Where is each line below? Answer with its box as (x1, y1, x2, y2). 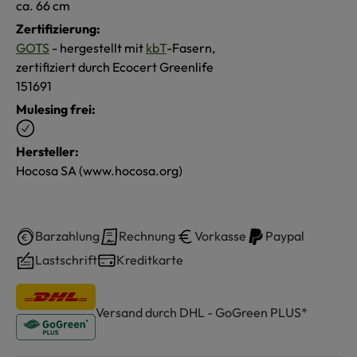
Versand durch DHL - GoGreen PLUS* (96, 304, 308, 320)
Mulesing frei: (16, 100, 96, 117)
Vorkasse (194, 227, 246, 244)
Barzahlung (35, 227, 100, 244)
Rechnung (119, 227, 175, 244)
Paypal (265, 227, 304, 244)
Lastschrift (35, 251, 97, 268)
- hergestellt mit (49, 39, 146, 56)
